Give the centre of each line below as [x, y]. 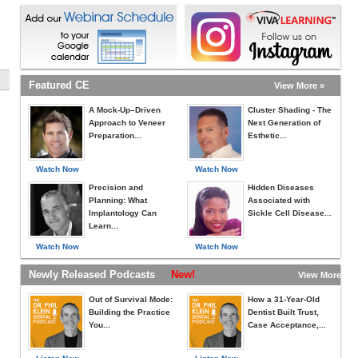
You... [99, 325]
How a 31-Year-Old [284, 299]
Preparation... [115, 135]
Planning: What [118, 200]
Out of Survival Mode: [131, 299]
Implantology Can [123, 213]
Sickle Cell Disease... [290, 213]
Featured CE [59, 85]
